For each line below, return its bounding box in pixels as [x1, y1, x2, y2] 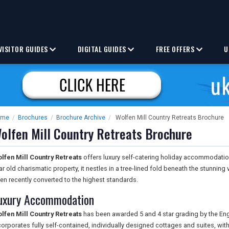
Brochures [18, 114, 48, 121]
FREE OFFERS [155, 43, 196, 54]
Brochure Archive [56, 114, 105, 121]
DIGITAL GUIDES [77, 43, 128, 54]
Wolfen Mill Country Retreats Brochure [116, 114, 224, 121]
